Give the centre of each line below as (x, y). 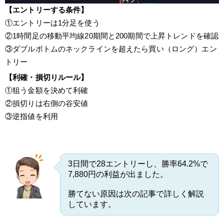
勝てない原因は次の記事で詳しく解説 (136, 193)
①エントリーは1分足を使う (52, 22)
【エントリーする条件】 (47, 9)
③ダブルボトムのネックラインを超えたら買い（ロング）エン (111, 48)
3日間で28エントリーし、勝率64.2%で (138, 163)
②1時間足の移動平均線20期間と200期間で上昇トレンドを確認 (112, 35)
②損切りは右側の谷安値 (47, 103)
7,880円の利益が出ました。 (118, 174)
